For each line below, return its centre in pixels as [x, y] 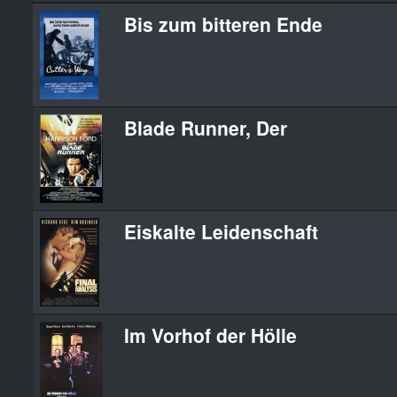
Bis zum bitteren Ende [223, 23]
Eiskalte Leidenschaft [221, 231]
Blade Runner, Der [206, 127]
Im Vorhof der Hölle [210, 335]
